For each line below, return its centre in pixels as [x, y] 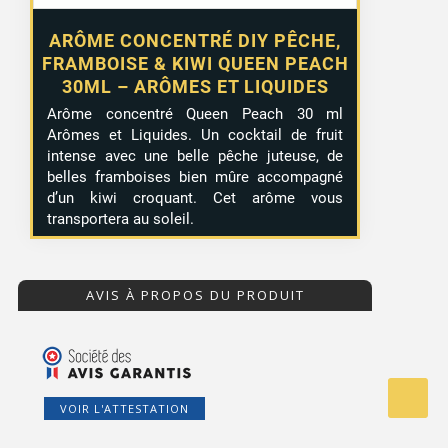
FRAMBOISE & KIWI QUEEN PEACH [195, 64]
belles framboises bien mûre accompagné [195, 177]
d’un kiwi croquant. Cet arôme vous [195, 198]
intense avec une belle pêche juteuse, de [195, 156]
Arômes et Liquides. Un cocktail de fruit [195, 135]
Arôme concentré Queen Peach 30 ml [195, 114]
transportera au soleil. [121, 219]
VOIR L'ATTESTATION [124, 409]
